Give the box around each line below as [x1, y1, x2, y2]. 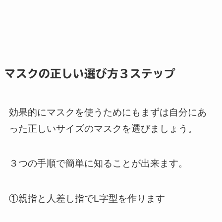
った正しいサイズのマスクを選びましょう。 [8, 123, 197, 134]
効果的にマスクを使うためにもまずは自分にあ [8, 107, 207, 117]
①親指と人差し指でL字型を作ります [8, 193, 165, 204]
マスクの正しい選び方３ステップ [4, 68, 175, 80]
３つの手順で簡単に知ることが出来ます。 [8, 158, 188, 169]
